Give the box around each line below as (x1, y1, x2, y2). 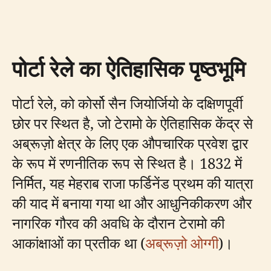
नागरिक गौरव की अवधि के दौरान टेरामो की (12, 212, 224, 233)
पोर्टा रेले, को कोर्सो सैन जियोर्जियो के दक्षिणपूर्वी (12, 93, 243, 113)
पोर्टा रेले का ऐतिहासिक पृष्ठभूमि (12, 53, 246, 83)
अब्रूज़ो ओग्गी (145, 232, 218, 253)
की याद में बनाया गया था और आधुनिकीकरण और (12, 192, 252, 213)
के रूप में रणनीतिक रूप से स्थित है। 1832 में (12, 152, 242, 173)
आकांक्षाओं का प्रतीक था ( (12, 232, 145, 253)
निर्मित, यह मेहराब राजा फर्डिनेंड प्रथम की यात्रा (12, 172, 253, 193)
